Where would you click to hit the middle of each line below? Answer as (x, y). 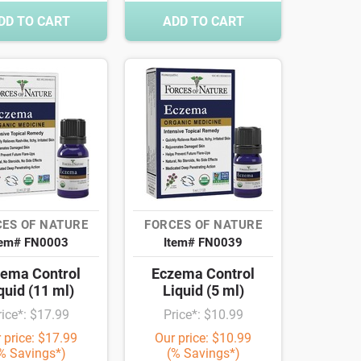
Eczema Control (203, 274)
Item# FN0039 (203, 243)
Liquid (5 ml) (203, 291)
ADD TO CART (203, 22)
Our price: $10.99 (203, 338)
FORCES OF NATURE (203, 225)
